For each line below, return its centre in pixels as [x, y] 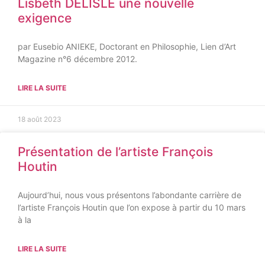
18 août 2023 [40, 119]
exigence [45, 18]
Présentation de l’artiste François [115, 152]
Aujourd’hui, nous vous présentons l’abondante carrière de [130, 195]
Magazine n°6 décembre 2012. [77, 59]
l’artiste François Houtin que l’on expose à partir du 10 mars [132, 207]
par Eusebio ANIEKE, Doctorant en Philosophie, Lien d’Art [127, 46]
